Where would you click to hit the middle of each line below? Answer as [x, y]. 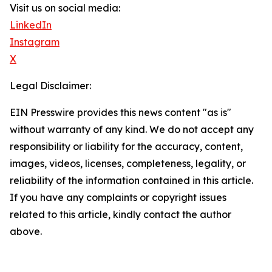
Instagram [35, 42]
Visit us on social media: [65, 8]
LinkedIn [31, 25]
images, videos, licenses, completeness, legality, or [128, 164]
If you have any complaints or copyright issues [118, 198]
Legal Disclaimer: [50, 86]
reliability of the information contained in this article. [131, 181]
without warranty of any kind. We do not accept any [132, 130]
